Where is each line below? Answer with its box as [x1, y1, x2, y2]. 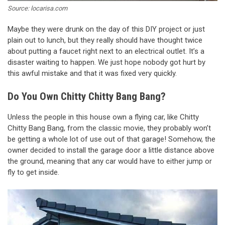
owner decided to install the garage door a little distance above [8, 146, 214, 155]
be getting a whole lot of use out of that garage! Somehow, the [8, 135, 215, 144]
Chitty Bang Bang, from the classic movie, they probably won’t [8, 124, 211, 133]
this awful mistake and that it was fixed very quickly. [8, 69, 177, 78]
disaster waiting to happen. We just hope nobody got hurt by [8, 58, 205, 67]
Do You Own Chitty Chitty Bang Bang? [8, 90, 166, 102]
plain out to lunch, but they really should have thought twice [8, 36, 202, 45]
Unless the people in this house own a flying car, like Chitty [8, 113, 199, 122]
